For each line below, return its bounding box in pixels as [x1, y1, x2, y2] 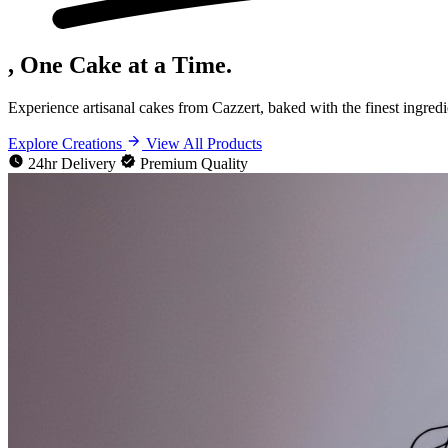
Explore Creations [8, 134, 126, 152]
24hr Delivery [24, 154, 120, 172]
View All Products [146, 134, 262, 152]
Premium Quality [136, 154, 248, 172]
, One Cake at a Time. [8, 52, 232, 79]
